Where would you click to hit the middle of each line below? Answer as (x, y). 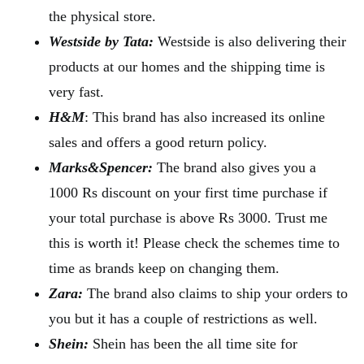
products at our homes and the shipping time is (187, 66)
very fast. (76, 91)
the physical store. (102, 16)
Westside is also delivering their (252, 41)
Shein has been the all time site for (195, 343)
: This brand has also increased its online (205, 117)
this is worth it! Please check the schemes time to (194, 243)
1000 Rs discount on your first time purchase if (188, 192)
